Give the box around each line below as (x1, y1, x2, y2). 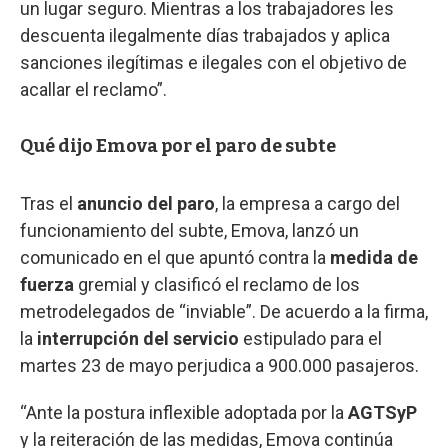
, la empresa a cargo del (215, 192, 400, 214)
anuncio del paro (77, 192, 215, 214)
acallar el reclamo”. (20, 78, 167, 100)
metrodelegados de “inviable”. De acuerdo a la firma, (20, 300, 428, 322)
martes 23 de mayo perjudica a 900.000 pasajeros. (20, 354, 419, 376)
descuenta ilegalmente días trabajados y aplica (20, 24, 390, 46)
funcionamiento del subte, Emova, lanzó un (20, 219, 359, 241)
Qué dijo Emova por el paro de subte (20, 134, 336, 157)
